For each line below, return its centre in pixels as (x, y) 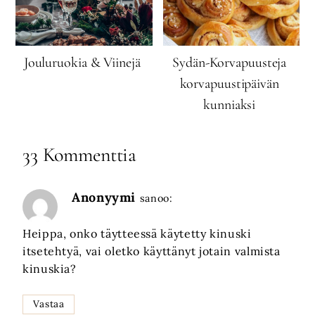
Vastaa (49, 304)
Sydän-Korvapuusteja (230, 63)
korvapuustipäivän (229, 84)
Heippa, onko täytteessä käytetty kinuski (137, 233)
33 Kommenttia (80, 155)
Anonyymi (104, 198)
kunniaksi (230, 105)
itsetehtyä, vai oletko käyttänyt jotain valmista (152, 251)
